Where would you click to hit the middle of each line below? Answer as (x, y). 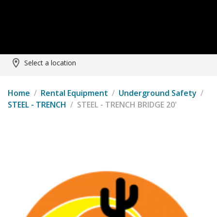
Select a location (50, 63)
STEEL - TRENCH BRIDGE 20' (127, 105)
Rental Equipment (74, 93)
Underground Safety (158, 93)
